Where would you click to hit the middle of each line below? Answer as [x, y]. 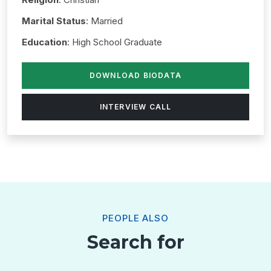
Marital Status [54, 21]
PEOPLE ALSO [135, 218]
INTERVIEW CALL [135, 106]
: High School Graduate [115, 42]
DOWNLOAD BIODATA [135, 75]
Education [44, 42]
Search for [135, 242]
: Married [104, 21]
